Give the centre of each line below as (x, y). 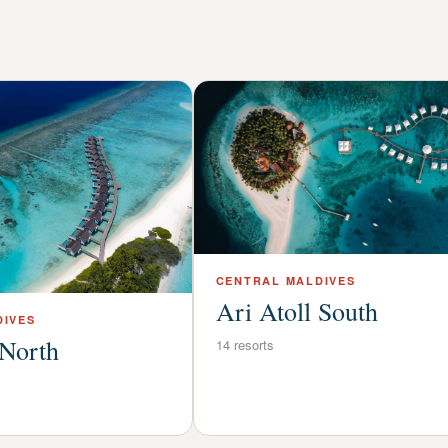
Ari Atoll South (296, 311)
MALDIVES (318, 281)
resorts (251, 345)
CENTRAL (248, 281)
